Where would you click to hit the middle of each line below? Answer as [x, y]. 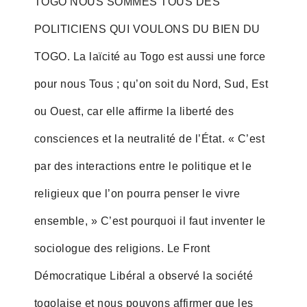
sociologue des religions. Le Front [122, 248]
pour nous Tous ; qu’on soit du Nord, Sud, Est [151, 84]
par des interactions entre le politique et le [143, 166]
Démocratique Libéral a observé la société [144, 275]
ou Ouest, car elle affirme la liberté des [134, 111]
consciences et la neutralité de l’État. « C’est [149, 138]
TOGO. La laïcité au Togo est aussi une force [150, 56]
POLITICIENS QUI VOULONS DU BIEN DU [147, 29]
